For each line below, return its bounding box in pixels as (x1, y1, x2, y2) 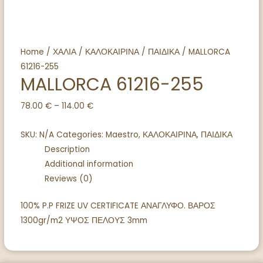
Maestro (105, 129, 139, 141)
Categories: (56, 129, 106, 141)
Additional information (44, 159, 133, 170)
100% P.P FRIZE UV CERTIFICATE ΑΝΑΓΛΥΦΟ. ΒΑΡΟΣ (20, 200, 215, 211)
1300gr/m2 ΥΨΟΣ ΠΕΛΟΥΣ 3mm (20, 214, 147, 226)
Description (44, 144, 90, 156)
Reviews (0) (44, 173, 93, 185)
